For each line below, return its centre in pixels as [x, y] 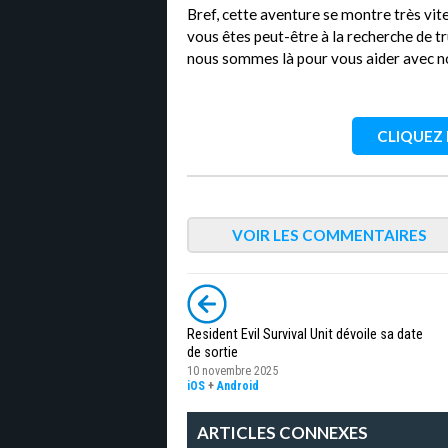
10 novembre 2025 [232, 370]
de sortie [212, 352]
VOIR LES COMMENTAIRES [329, 234]
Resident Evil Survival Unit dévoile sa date [305, 334]
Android [238, 385]
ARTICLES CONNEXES [282, 432]
